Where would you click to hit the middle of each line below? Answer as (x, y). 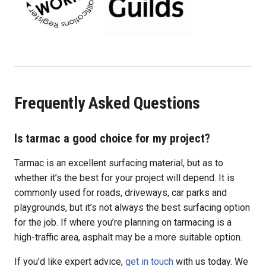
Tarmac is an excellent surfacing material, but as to (119, 163)
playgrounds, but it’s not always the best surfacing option (132, 207)
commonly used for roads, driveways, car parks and (121, 192)
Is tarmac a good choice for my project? (112, 138)
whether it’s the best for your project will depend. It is (124, 178)
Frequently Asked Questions (107, 103)
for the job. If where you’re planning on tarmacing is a (123, 222)
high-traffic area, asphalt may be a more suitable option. (128, 237)
